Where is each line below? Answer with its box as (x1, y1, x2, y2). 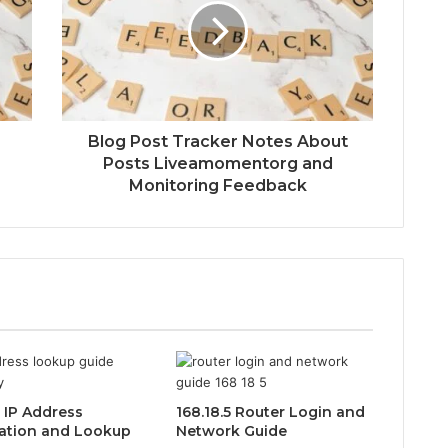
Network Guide (175, 421, 287, 440)
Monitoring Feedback (128, 175, 307, 195)
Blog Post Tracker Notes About (87, 131, 348, 151)
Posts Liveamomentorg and (102, 153, 333, 173)
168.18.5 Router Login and (175, 402, 365, 421)
